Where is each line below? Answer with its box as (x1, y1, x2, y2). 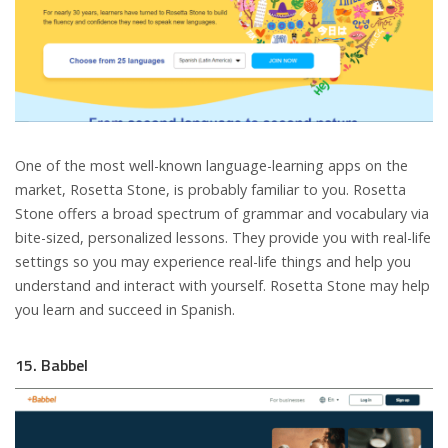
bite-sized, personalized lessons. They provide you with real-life (15, 228, 431, 248)
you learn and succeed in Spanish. (15, 300, 235, 320)
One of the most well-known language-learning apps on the (15, 156, 408, 176)
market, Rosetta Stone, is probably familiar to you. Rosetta (15, 180, 406, 200)
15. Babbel (15, 353, 88, 378)
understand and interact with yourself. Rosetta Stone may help (15, 276, 430, 296)
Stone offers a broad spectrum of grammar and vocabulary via (15, 204, 429, 224)
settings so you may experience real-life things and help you (15, 252, 411, 272)
